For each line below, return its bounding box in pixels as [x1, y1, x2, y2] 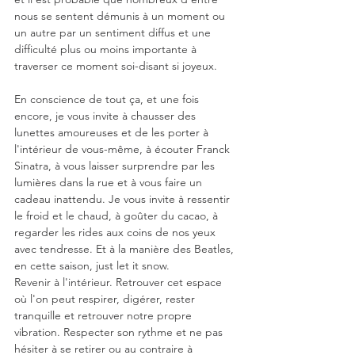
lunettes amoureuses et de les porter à [14, 125, 212, 139]
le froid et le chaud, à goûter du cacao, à [14, 208, 221, 223]
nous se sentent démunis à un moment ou [14, 9, 228, 23]
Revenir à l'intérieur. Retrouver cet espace [14, 275, 225, 289]
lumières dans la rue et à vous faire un [14, 175, 205, 189]
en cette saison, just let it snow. [14, 258, 170, 273]
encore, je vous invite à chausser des [14, 109, 199, 123]
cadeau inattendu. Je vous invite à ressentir [14, 192, 233, 206]
